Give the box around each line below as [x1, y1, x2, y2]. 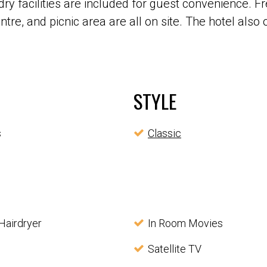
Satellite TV [147, 243, 201, 255]
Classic [148, 127, 181, 139]
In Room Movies [147, 217, 223, 229]
